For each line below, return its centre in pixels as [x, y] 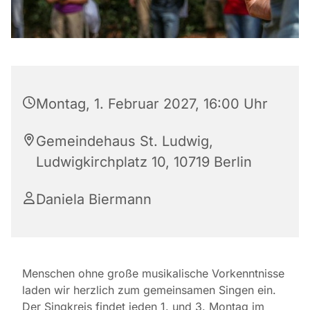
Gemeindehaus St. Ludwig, [125, 141]
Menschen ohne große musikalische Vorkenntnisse [153, 273]
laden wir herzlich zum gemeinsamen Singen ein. [149, 290]
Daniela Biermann [94, 199]
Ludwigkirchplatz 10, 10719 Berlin [144, 162]
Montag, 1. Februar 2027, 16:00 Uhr [152, 103]
